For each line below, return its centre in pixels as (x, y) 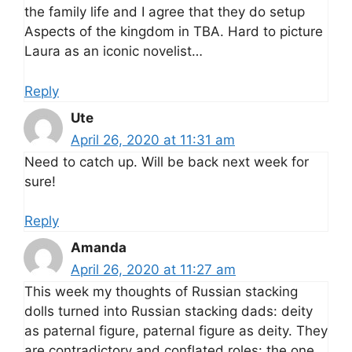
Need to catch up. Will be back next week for (167, 161)
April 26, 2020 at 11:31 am (153, 139)
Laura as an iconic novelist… (114, 51)
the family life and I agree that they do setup (165, 12)
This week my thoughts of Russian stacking (161, 292)
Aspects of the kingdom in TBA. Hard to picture (174, 32)
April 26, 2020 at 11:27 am (153, 270)
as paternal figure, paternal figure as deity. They (176, 331)
